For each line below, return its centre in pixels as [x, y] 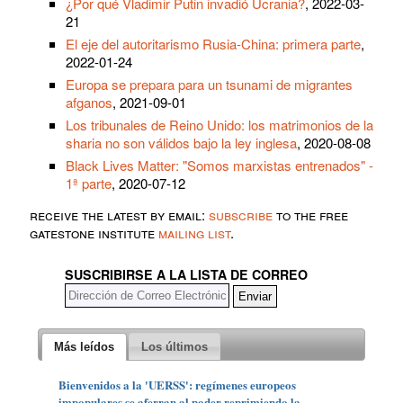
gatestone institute [94, 233]
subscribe [241, 215]
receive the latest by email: [119, 215]
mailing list [194, 233]
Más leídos [84, 346]
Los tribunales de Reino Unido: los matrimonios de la [219, 125]
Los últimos [175, 346]
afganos [89, 103]
